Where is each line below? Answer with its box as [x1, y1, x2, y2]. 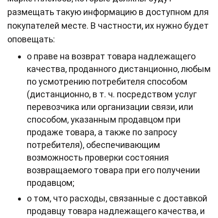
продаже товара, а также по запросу [27, 127, 177, 137]
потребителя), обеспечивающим [27, 139, 160, 150]
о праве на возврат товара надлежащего [27, 51, 196, 61]
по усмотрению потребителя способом [27, 76, 187, 87]
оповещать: [7, 34, 55, 44]
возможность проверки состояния [27, 152, 169, 163]
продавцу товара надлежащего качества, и [27, 205, 205, 216]
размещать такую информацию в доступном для [7, 6, 209, 17]
